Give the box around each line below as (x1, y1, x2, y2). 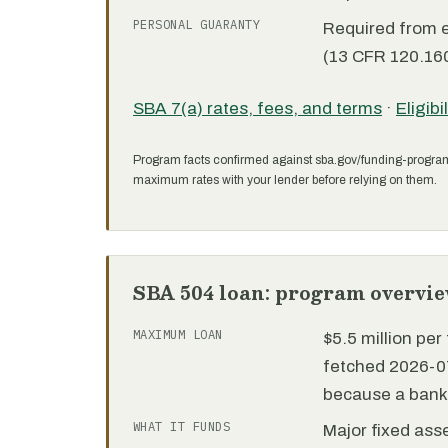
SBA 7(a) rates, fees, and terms (133, 99, 382, 118)
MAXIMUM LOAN (133, 327, 223, 342)
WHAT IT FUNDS (133, 419, 231, 434)
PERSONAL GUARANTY (133, 17, 261, 32)
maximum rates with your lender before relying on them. (133, 173, 437, 187)
